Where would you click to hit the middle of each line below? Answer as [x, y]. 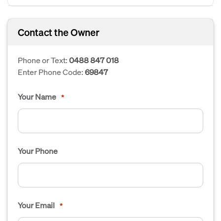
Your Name [37, 96]
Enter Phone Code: [51, 72]
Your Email [36, 205]
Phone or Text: [43, 60]
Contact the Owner [59, 32]
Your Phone [38, 151]
